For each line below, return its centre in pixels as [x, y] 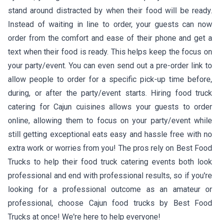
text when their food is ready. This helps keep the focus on [110, 52]
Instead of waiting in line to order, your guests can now [110, 24]
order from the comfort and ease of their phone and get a [110, 38]
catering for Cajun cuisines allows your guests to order [110, 107]
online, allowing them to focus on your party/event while [110, 120]
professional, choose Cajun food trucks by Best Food [110, 203]
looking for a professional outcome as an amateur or [110, 189]
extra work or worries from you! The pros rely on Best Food [110, 148]
